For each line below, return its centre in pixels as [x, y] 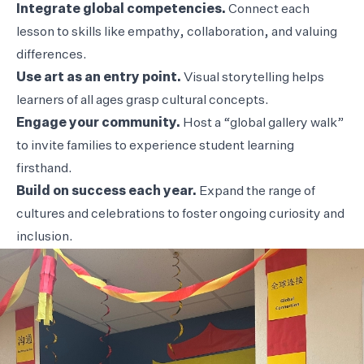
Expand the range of [256, 191]
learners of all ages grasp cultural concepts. [143, 100]
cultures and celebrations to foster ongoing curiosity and [180, 214]
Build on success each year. [106, 191]
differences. [52, 55]
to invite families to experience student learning [155, 146]
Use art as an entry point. [99, 78]
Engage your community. [98, 123]
